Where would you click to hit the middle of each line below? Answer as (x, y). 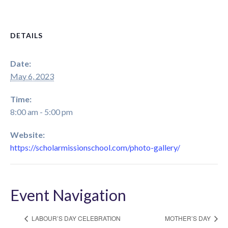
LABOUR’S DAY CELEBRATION (75, 218)
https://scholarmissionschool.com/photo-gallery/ (95, 147)
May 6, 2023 (32, 76)
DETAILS (26, 35)
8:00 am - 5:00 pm (41, 111)
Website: (27, 134)
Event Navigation (68, 195)
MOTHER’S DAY (189, 218)
